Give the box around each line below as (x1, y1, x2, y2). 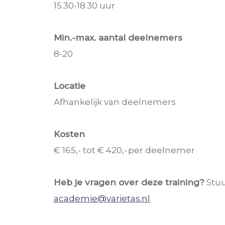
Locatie (54, 80, 85, 91)
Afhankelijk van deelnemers (54, 96, 176, 107)
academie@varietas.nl (54, 193, 150, 203)
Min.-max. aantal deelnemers (54, 32, 182, 43)
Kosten (54, 129, 85, 139)
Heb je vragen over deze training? (54, 177, 204, 187)
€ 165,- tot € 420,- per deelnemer (54, 145, 195, 155)
